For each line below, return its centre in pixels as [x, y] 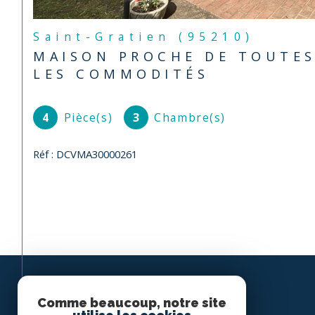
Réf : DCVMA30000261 [85, 154]
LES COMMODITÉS [121, 74]
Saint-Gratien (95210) [149, 37]
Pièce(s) [88, 117]
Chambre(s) [190, 117]
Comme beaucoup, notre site [132, 303]
